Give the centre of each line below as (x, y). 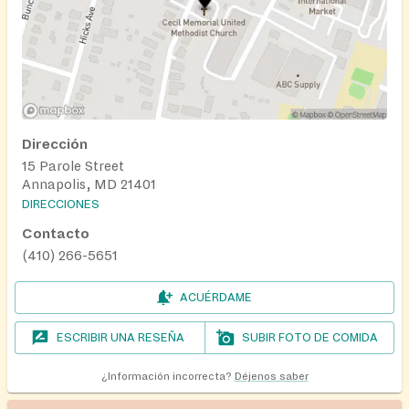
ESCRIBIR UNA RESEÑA (121, 338)
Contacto (56, 234)
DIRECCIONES (61, 205)
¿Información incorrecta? (166, 377)
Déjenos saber (271, 377)
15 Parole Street (73, 167)
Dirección (55, 145)
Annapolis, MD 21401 (89, 185)
